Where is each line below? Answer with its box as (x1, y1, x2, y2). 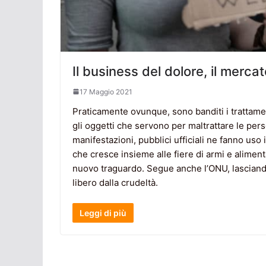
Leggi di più (80, 208, 126, 218)
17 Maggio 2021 (80, 87, 132, 96)
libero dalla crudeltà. (72, 176, 158, 188)
